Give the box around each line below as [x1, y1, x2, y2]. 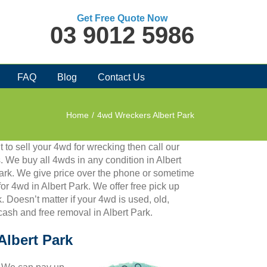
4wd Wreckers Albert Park [97, 110, 194, 120]
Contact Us [97, 72, 145, 82]
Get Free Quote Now [77, 13, 167, 23]
